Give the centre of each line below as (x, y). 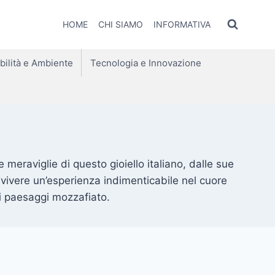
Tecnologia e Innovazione (145, 63)
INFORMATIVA (182, 24)
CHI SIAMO (120, 24)
